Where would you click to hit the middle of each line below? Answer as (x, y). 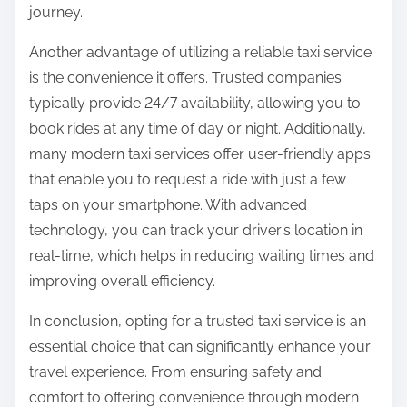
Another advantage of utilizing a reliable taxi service (200, 53)
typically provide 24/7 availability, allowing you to (195, 104)
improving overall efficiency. (122, 282)
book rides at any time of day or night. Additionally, (198, 129)
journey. (56, 13)
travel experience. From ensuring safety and (175, 372)
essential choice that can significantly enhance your (200, 347)
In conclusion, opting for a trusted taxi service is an (198, 322)
